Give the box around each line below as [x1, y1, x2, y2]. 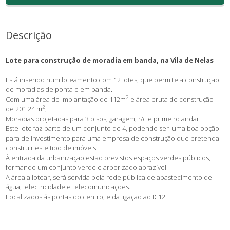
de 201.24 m [6, 104, 43, 113]
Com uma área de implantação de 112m [6, 94, 126, 104]
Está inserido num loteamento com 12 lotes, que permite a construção [6, 75, 220, 84]
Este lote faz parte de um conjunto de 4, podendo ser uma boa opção [6, 124, 220, 133]
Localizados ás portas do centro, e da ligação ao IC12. [6, 192, 167, 201]
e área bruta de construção [129, 94, 214, 104]
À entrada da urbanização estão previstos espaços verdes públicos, [6, 153, 211, 162]
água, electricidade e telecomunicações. [6, 182, 131, 191]
